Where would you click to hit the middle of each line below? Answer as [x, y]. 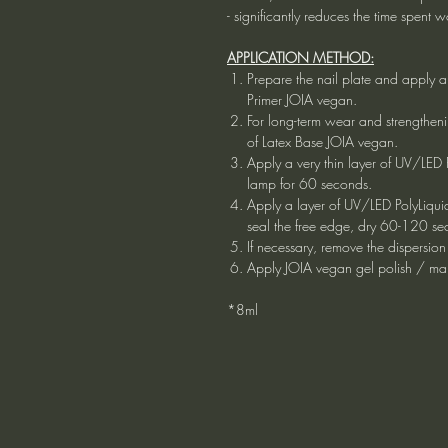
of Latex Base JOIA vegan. [322, 141]
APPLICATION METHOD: [300, 57]
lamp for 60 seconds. [309, 183]
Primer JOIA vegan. [302, 99]
